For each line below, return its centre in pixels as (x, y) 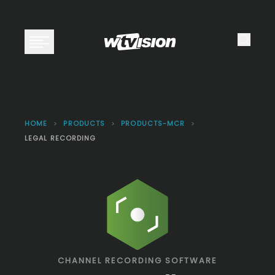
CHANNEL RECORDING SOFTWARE (137, 260)
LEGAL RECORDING (60, 138)
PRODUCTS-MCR (153, 123)
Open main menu (80, 48)
